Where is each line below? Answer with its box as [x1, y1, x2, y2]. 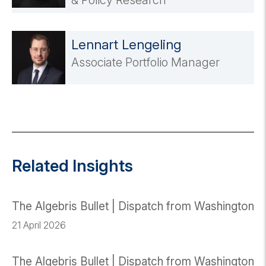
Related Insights [12, 156, 133, 176]
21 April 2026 [12, 219, 66, 232]
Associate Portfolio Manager [71, 55, 220, 70]
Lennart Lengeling [71, 37, 181, 53]
